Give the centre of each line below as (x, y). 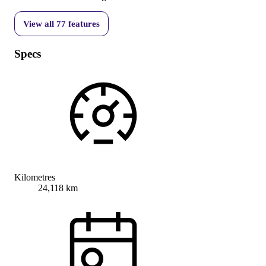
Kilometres (35, 178)
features (83, 23)
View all (40, 23)
